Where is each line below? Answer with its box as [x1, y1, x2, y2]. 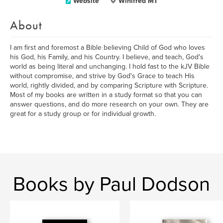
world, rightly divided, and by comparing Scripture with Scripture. [10, 81, 208, 90]
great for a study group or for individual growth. [10, 110, 156, 118]
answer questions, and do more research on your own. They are [10, 100, 209, 109]
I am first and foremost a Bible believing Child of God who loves [10, 43, 205, 52]
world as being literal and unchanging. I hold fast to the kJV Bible [10, 62, 210, 71]
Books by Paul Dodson [13, 172, 210, 196]
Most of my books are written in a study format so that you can [10, 91, 202, 99]
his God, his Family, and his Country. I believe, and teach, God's [10, 53, 204, 61]
